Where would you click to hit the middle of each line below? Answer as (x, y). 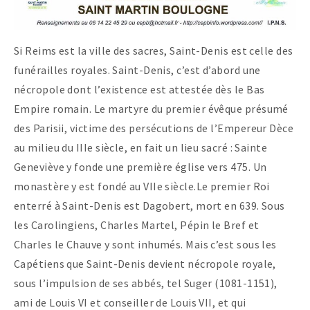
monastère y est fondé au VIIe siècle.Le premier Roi (142, 186)
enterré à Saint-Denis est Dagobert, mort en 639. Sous (149, 205)
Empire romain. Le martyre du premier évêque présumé (151, 108)
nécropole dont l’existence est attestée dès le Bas (139, 89)
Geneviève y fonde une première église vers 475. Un (140, 166)
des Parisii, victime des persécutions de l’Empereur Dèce (154, 128)
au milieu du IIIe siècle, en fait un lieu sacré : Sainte (141, 147)
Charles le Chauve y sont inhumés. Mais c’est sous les (145, 244)
